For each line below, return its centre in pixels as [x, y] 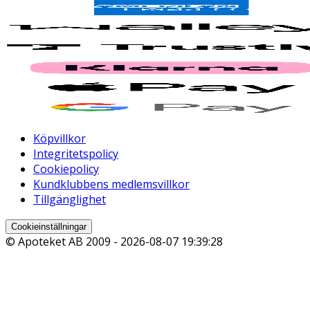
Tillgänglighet [70, 200]
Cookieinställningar [49, 227]
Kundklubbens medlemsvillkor [111, 184]
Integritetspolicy [76, 154]
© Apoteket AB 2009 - [63, 242]
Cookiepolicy [66, 169]
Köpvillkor [60, 139]
